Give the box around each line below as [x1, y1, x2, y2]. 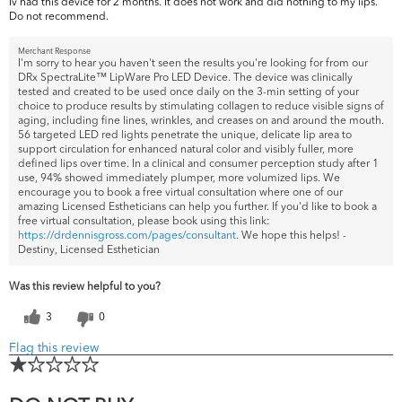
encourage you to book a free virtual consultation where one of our [18, 185, 343, 199]
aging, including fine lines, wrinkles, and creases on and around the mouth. [18, 113, 384, 127]
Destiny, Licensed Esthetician [18, 242, 160, 257]
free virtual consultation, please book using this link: [18, 214, 270, 228]
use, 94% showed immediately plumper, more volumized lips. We [18, 170, 340, 185]
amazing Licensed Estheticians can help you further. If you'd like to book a [18, 199, 377, 214]
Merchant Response [18, 46, 91, 57]
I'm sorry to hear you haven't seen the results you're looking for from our [18, 56, 368, 70]
